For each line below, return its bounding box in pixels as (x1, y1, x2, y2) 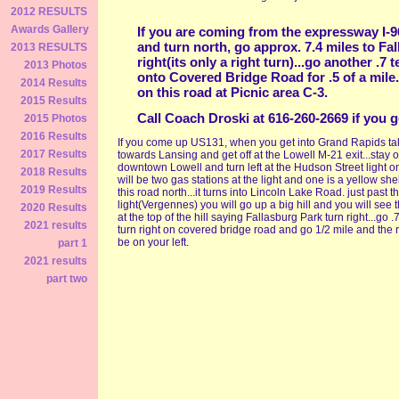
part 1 (58, 237, 87, 249)
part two (46, 273, 87, 285)
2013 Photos (24, 59, 87, 71)
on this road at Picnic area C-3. (137, 85, 328, 100)
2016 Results (20, 130, 87, 142)
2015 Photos (24, 112, 87, 125)
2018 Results (20, 166, 87, 178)
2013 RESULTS (11, 41, 87, 53)
